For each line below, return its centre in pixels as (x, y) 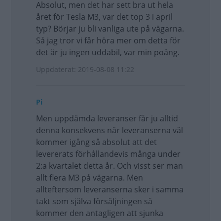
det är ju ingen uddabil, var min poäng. (108, 52)
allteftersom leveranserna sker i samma (110, 189)
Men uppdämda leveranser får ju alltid (107, 118)
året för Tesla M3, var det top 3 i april (104, 17)
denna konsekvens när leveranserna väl (110, 130)
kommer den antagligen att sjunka (100, 213)
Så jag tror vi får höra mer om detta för (108, 40)
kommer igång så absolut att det (96, 142)
